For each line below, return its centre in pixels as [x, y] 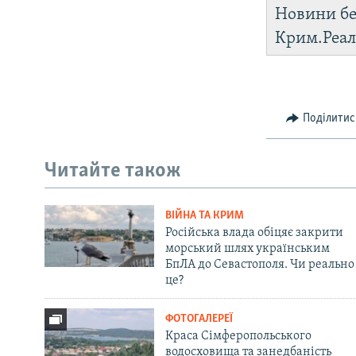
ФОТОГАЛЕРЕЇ [199, 319]
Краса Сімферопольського [238, 337]
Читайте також [113, 171]
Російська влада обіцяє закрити [254, 233]
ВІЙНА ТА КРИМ [204, 216]
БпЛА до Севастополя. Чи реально [259, 265]
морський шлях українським [247, 249]
